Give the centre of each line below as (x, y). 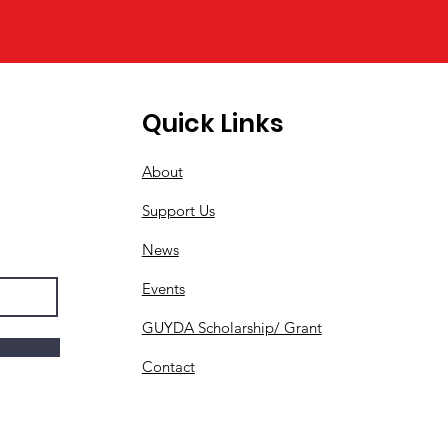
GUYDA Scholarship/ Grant (231, 328)
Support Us (178, 211)
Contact (168, 367)
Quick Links (212, 124)
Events (163, 289)
